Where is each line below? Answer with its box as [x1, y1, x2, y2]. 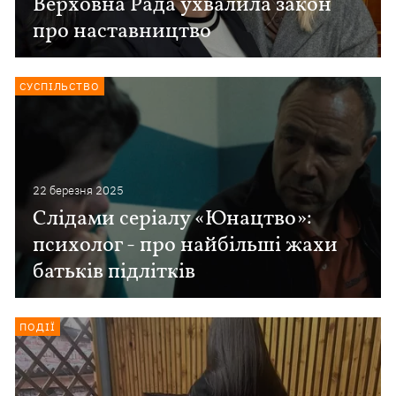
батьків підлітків [33, 257, 196, 287]
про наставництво [33, 17, 212, 47]
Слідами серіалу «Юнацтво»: [33, 204, 313, 234]
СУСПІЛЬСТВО [19, 80, 100, 93]
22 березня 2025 [33, 183, 125, 198]
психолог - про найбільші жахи [33, 231, 339, 261]
